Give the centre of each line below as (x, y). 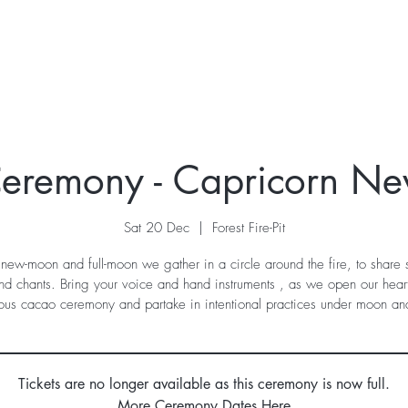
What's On (287, 49)
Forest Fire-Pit (248, 227)
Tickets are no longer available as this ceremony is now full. (204, 383)
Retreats (186, 49)
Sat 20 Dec (156, 227)
